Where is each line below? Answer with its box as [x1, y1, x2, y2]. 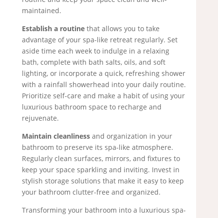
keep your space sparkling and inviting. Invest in [21, 165, 180, 175]
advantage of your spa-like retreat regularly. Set [21, 35, 178, 45]
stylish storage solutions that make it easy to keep [21, 176, 184, 186]
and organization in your [90, 131, 172, 141]
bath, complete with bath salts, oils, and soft [21, 57, 165, 67]
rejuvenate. [21, 113, 59, 123]
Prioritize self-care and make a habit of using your [21, 91, 185, 101]
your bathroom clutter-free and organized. [21, 187, 161, 197]
